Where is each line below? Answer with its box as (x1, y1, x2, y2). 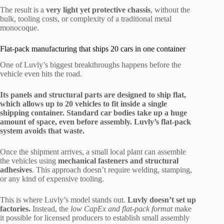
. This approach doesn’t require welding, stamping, (32, 165, 192, 174)
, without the (150, 5, 190, 14)
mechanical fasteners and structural (58, 156, 178, 165)
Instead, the (30, 204, 70, 213)
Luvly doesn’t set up (127, 195, 196, 204)
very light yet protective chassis (46, 5, 150, 14)
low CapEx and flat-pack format (70, 204, 172, 213)
